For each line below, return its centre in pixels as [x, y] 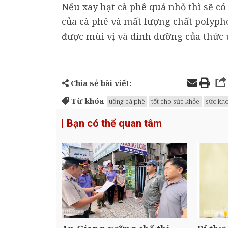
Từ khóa [87, 101]
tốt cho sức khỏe [175, 102]
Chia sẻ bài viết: [100, 83]
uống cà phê [127, 102]
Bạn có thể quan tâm [114, 123]
